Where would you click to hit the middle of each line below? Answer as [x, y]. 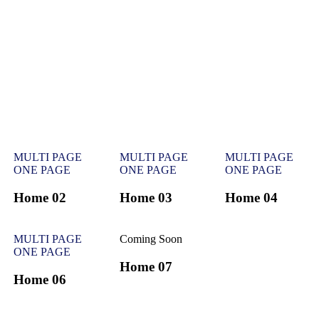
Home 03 [146, 197]
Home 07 [146, 267]
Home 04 [252, 197]
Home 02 [40, 197]
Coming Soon [151, 239]
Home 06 [40, 280]
